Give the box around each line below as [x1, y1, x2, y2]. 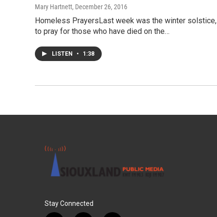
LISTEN [52, 50, 74, 57]
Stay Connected [45, 200, 93, 208]
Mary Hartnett [35, 3, 72, 11]
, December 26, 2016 [72, 3, 127, 11]
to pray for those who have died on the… [35, 27, 170, 36]
